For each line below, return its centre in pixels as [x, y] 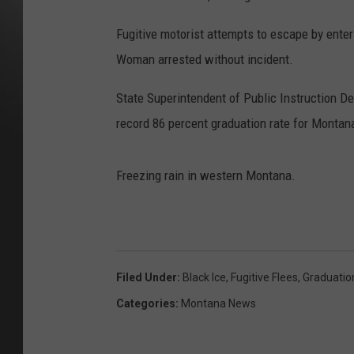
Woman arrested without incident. [205, 60]
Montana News [218, 304]
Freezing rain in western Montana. [206, 176]
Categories [146, 304]
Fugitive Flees [264, 278]
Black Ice [204, 278]
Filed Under [147, 278]
